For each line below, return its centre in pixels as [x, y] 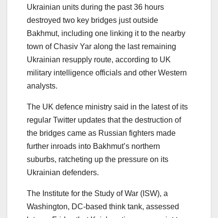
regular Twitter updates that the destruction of [104, 120]
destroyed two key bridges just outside [92, 20]
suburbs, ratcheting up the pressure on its [98, 160]
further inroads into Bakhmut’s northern [93, 146]
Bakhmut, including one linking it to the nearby [106, 34]
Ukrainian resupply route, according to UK [99, 60]
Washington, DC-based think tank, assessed [103, 207]
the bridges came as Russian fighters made [101, 133]
